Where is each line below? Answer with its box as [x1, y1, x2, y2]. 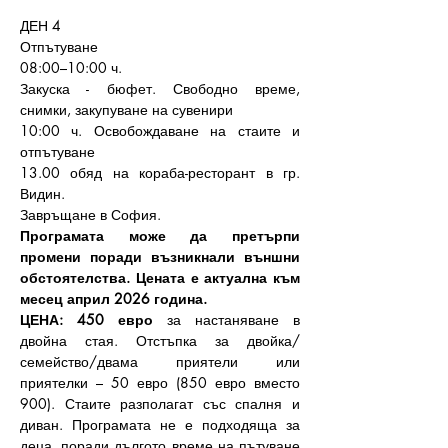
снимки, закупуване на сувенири [20, 100, 233, 119]
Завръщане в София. [20, 205, 161, 224]
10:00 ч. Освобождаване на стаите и [20, 121, 300, 140]
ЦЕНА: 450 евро [20, 310, 153, 329]
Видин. [20, 184, 65, 203]
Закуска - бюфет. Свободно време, [20, 79, 300, 98]
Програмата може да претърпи [20, 226, 300, 245]
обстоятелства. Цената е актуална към [20, 268, 300, 287]
